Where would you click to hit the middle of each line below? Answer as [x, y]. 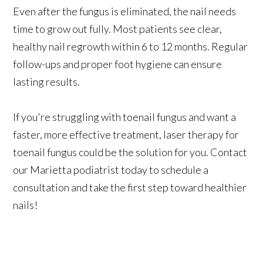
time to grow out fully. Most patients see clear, [118, 28]
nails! [26, 205]
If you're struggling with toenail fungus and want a [125, 117]
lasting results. [47, 81]
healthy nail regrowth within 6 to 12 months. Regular [131, 46]
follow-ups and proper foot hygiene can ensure [118, 64]
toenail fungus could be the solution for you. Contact [130, 152]
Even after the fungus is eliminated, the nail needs [125, 11]
